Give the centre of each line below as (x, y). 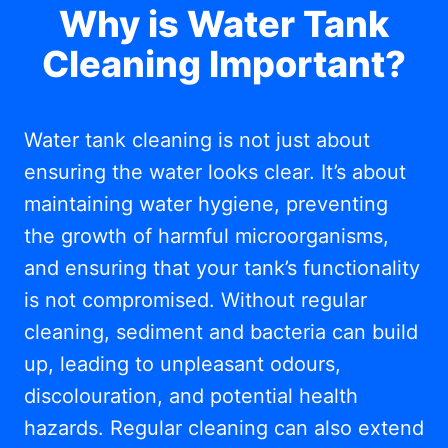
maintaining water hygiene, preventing (206, 204)
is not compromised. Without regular (195, 300)
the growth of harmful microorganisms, (206, 236)
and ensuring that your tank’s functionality (222, 268)
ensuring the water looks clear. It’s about (215, 172)
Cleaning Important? (224, 64)
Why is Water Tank (224, 24)
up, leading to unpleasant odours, (182, 364)
